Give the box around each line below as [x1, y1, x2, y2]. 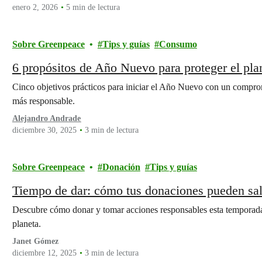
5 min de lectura [65, 3, 120, 12]
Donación [102, 162, 140, 172]
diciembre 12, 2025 [12, 249, 77, 257]
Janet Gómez [12, 237, 58, 246]
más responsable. [12, 96, 75, 106]
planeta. [12, 219, 41, 229]
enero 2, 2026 [12, 3, 58, 12]
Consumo [158, 39, 197, 49]
